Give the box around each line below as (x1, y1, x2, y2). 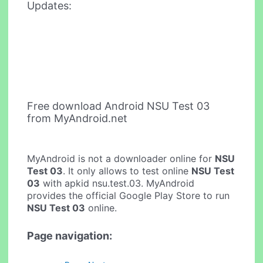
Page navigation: (27, 229, 113, 242)
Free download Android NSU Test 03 (27, 99, 210, 112)
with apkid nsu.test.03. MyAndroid (40, 177, 195, 190)
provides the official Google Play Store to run (27, 190, 230, 202)
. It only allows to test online (63, 165, 192, 177)
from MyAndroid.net (27, 112, 128, 124)
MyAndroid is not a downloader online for (27, 153, 215, 165)
